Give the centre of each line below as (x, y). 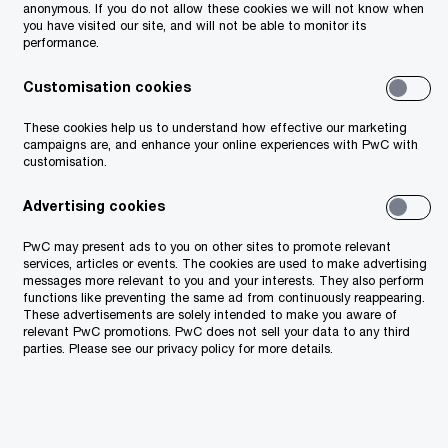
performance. (61, 42)
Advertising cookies (94, 205)
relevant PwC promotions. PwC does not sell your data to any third (216, 331)
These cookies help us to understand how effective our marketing (215, 127)
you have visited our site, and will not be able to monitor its (194, 25)
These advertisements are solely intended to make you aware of (210, 314)
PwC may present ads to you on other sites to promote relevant (207, 246)
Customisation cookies (107, 86)
